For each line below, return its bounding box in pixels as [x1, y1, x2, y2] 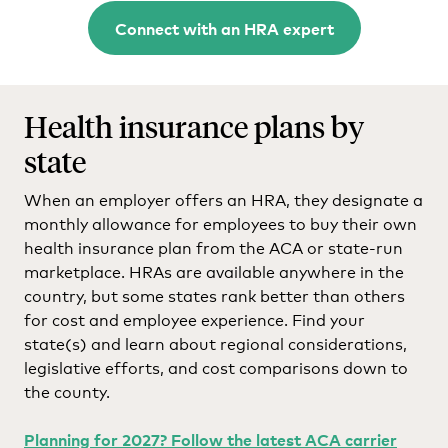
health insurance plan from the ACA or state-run [24, 235, 403, 259]
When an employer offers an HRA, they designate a [24, 187, 423, 211]
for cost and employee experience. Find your [24, 307, 365, 331]
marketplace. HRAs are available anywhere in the [24, 259, 404, 283]
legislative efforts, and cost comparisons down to [24, 355, 408, 379]
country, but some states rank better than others [24, 283, 405, 307]
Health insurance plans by [24, 107, 364, 146]
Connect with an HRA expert [114, 17, 334, 40]
